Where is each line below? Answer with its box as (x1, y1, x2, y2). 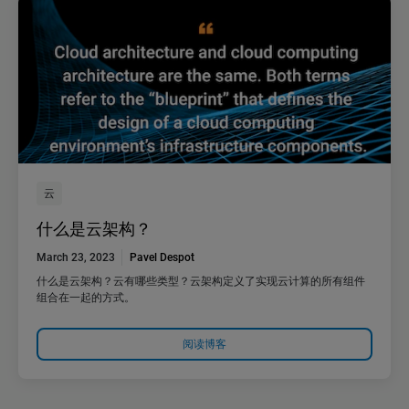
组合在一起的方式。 (37, 291, 135, 305)
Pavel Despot (130, 251, 194, 265)
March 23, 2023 (37, 251, 115, 265)
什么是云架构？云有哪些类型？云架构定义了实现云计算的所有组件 (37, 275, 365, 288)
